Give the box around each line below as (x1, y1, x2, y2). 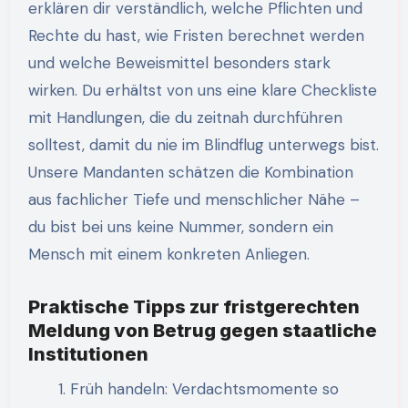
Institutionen (27, 342, 148, 366)
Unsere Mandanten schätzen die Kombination (27, 162, 353, 183)
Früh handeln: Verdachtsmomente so (69, 379, 339, 400)
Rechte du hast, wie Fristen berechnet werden (27, 25, 364, 46)
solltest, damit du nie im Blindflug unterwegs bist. (27, 135, 379, 156)
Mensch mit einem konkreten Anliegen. (27, 244, 310, 265)
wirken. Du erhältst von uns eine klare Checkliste (27, 80, 377, 101)
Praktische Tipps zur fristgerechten (27, 295, 360, 319)
